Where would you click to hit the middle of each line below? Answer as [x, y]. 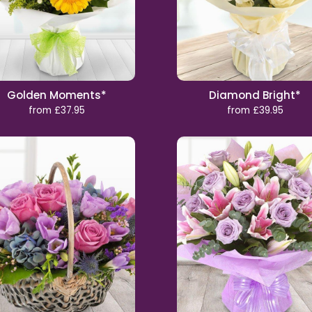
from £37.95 [56, 110]
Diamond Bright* [255, 95]
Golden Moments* [56, 95]
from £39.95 [255, 110]
